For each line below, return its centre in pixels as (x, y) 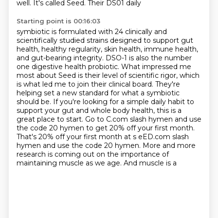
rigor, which (180, 75)
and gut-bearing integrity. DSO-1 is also (83, 58)
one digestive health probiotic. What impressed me (104, 67)
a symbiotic (160, 93)
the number (171, 58)
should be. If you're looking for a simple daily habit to (105, 102)
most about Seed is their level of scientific (88, 75)
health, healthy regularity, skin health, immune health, (107, 49)
